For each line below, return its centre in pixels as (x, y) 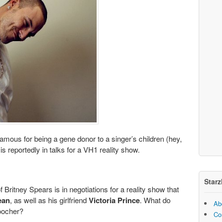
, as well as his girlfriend (49, 200)
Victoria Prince (114, 200)
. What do (155, 200)
